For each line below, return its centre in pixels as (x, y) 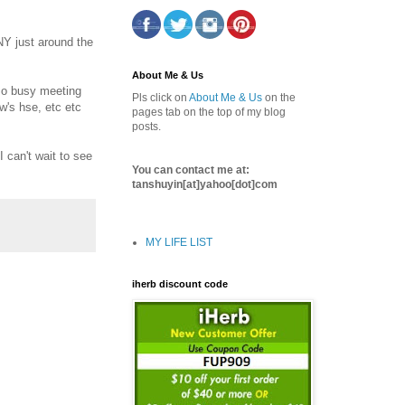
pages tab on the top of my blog (209, 112)
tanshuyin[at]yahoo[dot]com (205, 184)
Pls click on (160, 97)
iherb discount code (180, 283)
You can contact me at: (191, 170)
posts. (146, 126)
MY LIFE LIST (179, 242)
